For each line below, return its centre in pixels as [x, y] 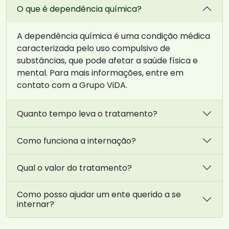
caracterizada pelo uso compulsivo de [94, 49]
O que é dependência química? [79, 9]
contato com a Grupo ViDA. [72, 85]
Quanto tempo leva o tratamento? [87, 113]
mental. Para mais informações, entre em [100, 73]
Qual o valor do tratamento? [74, 168]
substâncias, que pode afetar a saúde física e [107, 61]
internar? [36, 204]
